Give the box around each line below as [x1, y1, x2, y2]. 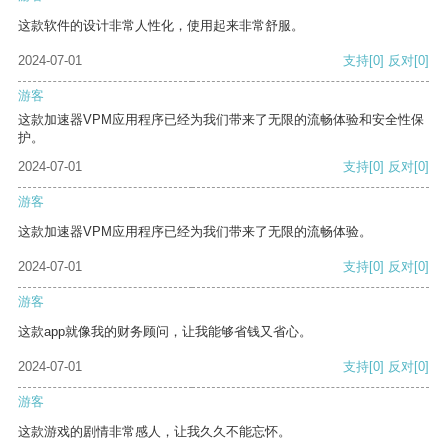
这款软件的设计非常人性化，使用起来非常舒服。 [18, 18, 304, 34]
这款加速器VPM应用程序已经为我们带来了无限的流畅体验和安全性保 [18, 112, 424, 128]
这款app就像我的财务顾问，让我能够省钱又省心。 [18, 324, 312, 340]
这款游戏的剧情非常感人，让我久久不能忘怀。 [18, 424, 291, 440]
